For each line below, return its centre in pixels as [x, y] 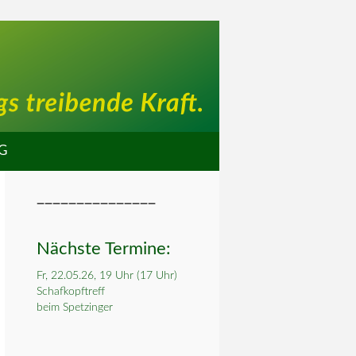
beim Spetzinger [75, 308]
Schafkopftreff [71, 292]
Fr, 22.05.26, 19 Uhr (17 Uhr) [107, 276]
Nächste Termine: [104, 249]
